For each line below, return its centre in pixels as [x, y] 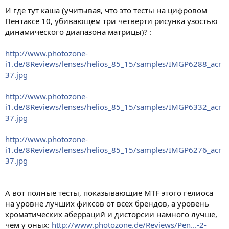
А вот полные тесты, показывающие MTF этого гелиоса [109, 193]
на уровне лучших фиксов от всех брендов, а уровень [107, 203]
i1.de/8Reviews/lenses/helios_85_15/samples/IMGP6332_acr [113, 107]
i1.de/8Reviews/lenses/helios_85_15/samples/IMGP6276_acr [113, 150]
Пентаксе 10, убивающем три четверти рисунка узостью [111, 21]
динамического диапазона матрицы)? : [78, 32]
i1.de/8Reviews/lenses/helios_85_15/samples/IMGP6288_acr [113, 64]
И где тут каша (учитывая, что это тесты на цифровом [106, 10]
